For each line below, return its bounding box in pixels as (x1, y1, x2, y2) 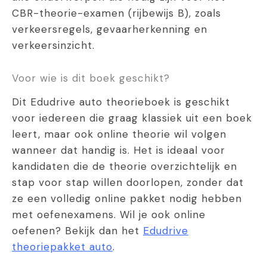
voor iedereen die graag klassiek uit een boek (12, 111, 252, 125)
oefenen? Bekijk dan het (12, 224, 143, 238)
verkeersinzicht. (12, 39, 95, 52)
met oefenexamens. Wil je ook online (12, 208, 206, 222)
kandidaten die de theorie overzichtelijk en (12, 160, 237, 173)
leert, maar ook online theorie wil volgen (12, 128, 226, 141)
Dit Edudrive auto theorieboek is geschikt (12, 95, 230, 109)
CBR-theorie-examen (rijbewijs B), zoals (12, 7, 221, 20)
